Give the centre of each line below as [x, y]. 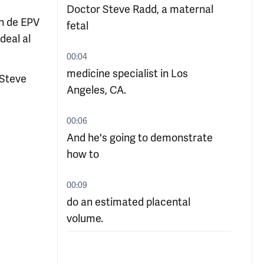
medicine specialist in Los [127, 74]
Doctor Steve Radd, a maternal [140, 9]
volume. [85, 219]
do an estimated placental [128, 202]
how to [83, 154]
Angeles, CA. [96, 90]
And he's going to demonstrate [140, 138]
